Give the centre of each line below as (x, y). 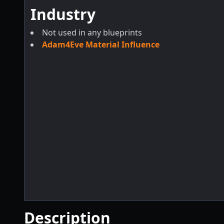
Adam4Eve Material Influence (101, 44)
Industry (63, 14)
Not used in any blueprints (92, 32)
